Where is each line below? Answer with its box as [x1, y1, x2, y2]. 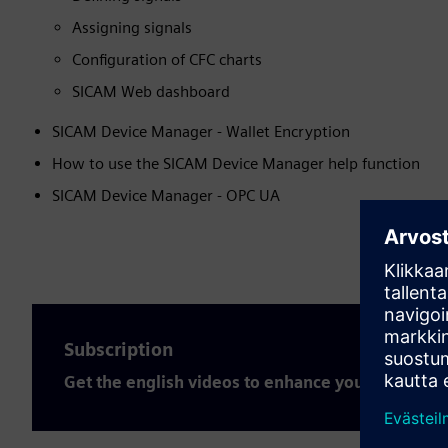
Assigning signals [72, 18, 192, 37]
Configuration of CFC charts [72, 50, 262, 69]
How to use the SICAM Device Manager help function [52, 154, 420, 173]
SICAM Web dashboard [72, 82, 230, 101]
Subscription [64, 339, 174, 360]
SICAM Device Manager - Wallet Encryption [52, 122, 350, 141]
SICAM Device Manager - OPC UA [52, 186, 280, 205]
